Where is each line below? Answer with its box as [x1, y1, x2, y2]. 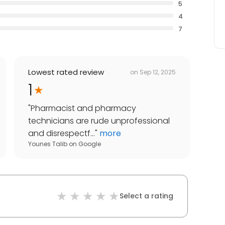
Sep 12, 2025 [140, 67, 176, 76]
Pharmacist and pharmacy [31, 102, 136, 115]
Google [78, 140, 101, 149]
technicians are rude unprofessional [28, 115, 170, 127]
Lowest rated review [28, 67, 104, 78]
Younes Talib [28, 140, 67, 149]
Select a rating [120, 191, 173, 201]
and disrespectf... [28, 128, 95, 140]
